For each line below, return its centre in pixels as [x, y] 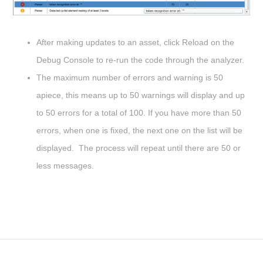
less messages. [66, 165]
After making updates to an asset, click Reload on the [135, 42]
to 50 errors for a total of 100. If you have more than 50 [139, 112]
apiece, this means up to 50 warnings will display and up [141, 95]
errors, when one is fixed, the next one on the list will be [139, 130]
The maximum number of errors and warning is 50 [130, 77]
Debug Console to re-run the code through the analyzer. [140, 60]
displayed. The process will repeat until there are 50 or [139, 148]
